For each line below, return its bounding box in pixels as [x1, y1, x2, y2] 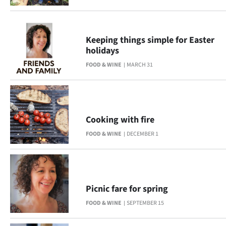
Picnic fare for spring [86, 183, 168, 195]
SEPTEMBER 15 [127, 199, 164, 207]
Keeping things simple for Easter [86, 34, 214, 46]
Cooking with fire [86, 114, 154, 126]
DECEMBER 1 [127, 130, 158, 138]
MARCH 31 [127, 61, 153, 69]
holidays [86, 44, 119, 57]
